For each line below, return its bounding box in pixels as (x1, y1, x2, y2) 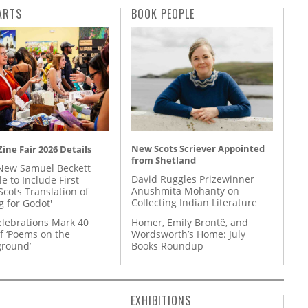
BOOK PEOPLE (131, 5, 195, 23)
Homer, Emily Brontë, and (131, 215, 248, 229)
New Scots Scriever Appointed (131, 142, 265, 155)
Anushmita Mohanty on (131, 184, 239, 198)
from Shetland (131, 154, 196, 167)
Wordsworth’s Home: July (131, 227, 245, 241)
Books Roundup (131, 239, 203, 252)
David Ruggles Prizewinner (131, 173, 254, 186)
